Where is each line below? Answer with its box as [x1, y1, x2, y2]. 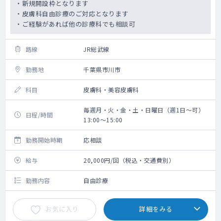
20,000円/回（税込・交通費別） [83, 156, 175, 164]
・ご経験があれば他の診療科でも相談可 [15, 19, 135, 29]
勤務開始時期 [25, 136, 63, 144]
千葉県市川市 [83, 65, 121, 74]
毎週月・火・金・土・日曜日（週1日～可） [83, 106, 205, 114]
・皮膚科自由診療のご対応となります [15, 9, 129, 18]
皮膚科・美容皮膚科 [83, 85, 139, 94]
